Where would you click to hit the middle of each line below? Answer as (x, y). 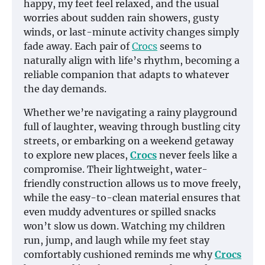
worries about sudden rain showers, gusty (121, 18)
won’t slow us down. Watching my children (125, 226)
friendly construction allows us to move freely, (132, 184)
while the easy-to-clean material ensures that (132, 198)
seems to (180, 46)
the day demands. (65, 89)
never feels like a (197, 155)
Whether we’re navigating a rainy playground (130, 113)
